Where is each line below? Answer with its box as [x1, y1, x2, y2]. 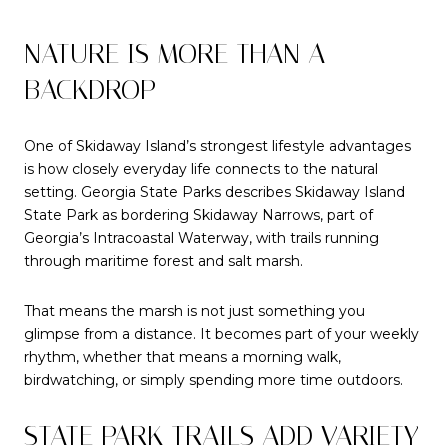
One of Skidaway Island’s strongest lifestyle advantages [24, 136, 411, 155]
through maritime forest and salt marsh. [24, 251, 303, 270]
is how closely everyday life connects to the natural [24, 159, 378, 178]
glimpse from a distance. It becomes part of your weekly [24, 324, 419, 343]
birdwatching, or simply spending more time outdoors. [24, 370, 403, 389]
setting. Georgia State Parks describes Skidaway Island [24, 182, 405, 201]
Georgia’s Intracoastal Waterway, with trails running [24, 228, 379, 247]
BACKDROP [24, 73, 156, 107]
